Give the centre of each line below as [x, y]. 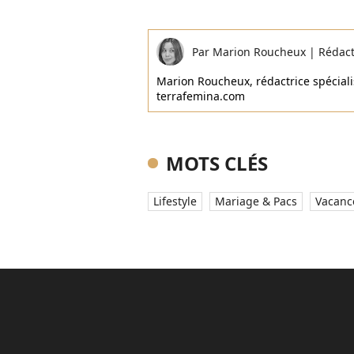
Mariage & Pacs [256, 201]
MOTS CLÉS [217, 163]
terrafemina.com [201, 96]
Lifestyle [175, 201]
